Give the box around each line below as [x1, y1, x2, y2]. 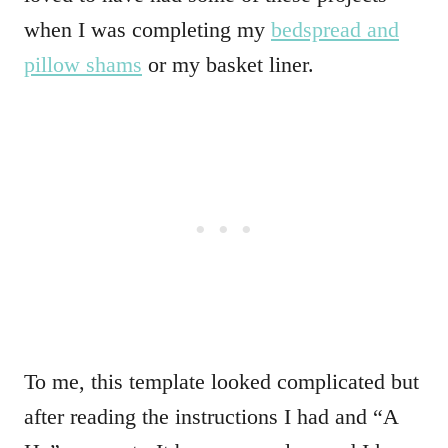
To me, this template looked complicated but [24, 368, 419, 394]
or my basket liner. [142, 51, 314, 77]
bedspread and [271, 16, 399, 42]
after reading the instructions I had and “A [24, 403, 398, 429]
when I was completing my [24, 16, 271, 42]
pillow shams [24, 51, 142, 77]
